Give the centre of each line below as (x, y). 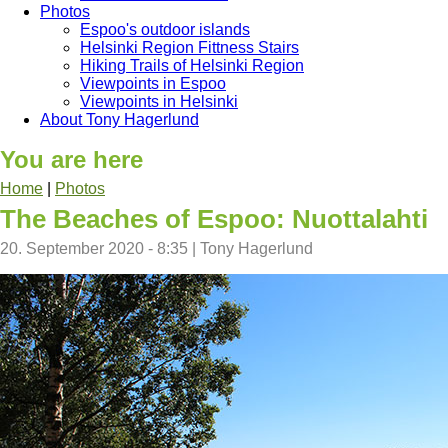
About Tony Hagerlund (119, 119)
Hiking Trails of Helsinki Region (192, 65)
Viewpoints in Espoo (153, 83)
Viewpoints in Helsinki (159, 101)
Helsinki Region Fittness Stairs (189, 47)
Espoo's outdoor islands (165, 29)
